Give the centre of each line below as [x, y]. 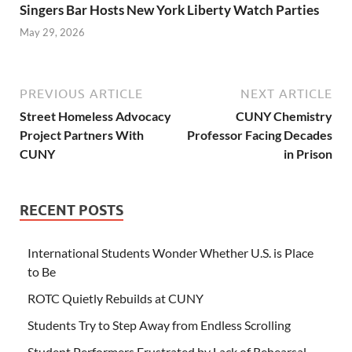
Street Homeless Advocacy [95, 116]
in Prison [308, 154]
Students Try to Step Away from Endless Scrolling [159, 325]
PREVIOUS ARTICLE [81, 94]
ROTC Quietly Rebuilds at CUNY [115, 299]
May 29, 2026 [52, 33]
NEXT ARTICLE [286, 94]
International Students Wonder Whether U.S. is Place [170, 253]
